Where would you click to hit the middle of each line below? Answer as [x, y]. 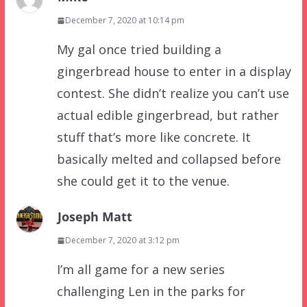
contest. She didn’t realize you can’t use [173, 94]
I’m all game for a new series [140, 270]
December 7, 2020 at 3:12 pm [122, 241]
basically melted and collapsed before [169, 159]
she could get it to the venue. [143, 181]
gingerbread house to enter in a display [174, 72]
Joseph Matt [95, 217]
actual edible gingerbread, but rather [168, 115]
